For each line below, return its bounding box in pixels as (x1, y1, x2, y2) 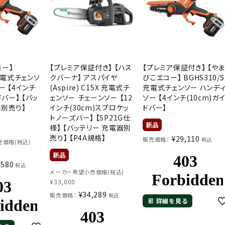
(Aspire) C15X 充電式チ (50, 82, 130, 92)
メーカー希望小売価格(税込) (50, 167, 124, 176)
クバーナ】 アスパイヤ (50, 72, 118, 82)
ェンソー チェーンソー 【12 (50, 92, 133, 102)
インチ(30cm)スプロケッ (50, 102, 129, 113)
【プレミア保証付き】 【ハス (50, 62, 132, 72)
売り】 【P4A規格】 (50, 132, 106, 143)
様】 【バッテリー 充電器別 (50, 122, 131, 133)
